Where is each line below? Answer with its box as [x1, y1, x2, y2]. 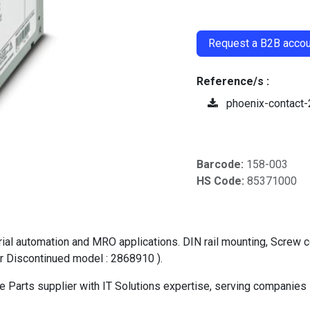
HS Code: [197, 174, 247, 188]
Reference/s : [197, 75, 272, 88]
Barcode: [197, 158, 246, 171]
